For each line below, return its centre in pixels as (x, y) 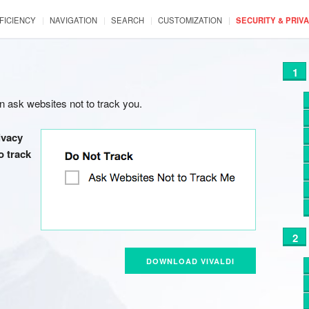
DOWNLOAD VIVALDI (191, 261)
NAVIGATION (73, 20)
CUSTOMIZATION (190, 20)
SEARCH (128, 20)
